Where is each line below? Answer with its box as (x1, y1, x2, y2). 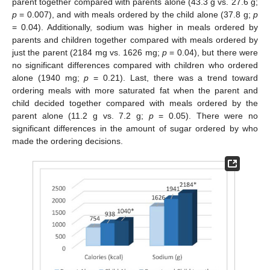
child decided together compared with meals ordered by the (12, 98, 258, 108)
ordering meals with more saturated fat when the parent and (12, 85, 258, 95)
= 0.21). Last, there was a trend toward (89, 72, 259, 83)
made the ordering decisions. (12, 136, 123, 146)
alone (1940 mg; (12, 72, 84, 83)
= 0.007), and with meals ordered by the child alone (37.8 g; (17, 9, 253, 19)
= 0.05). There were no (153, 110, 259, 121)
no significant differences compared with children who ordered (12, 60, 258, 70)
